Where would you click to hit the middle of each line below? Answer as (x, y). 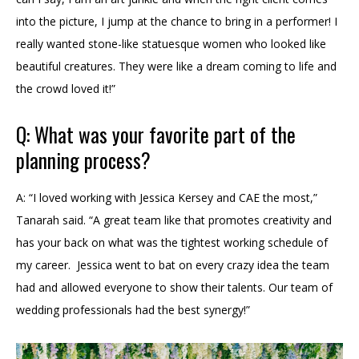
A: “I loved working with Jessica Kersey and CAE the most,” (167, 198)
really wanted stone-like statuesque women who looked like (171, 44)
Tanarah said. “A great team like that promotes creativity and (174, 220)
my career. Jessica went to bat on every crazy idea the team (173, 265)
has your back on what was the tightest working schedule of (172, 243)
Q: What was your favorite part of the (156, 135)
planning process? (83, 160)
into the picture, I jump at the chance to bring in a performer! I (177, 22)
